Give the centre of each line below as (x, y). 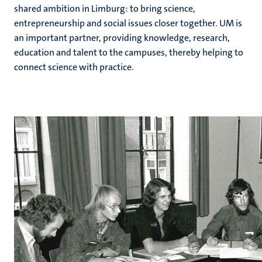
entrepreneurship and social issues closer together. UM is (128, 23)
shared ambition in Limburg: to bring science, (105, 8)
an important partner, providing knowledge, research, (122, 38)
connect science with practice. (74, 67)
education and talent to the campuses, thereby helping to (129, 52)
